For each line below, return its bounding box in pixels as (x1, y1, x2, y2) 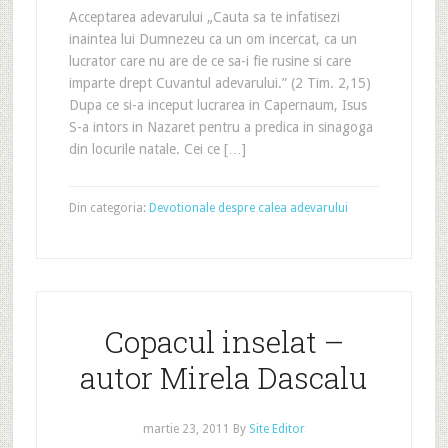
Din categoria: (68, 201, 149, 215)
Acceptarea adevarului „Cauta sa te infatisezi (68, 9, 340, 25)
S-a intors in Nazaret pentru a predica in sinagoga (68, 119, 373, 135)
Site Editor (248, 422, 305, 436)
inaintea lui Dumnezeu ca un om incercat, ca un (68, 31, 357, 47)
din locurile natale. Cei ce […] (68, 141, 246, 157)
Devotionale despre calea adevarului (148, 201, 348, 215)
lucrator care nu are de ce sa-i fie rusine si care (68, 53, 351, 69)
